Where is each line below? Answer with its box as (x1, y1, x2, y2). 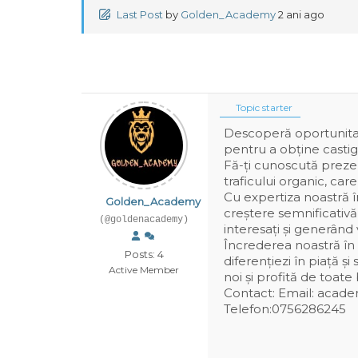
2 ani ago (278, 8, 324, 21)
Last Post (117, 8, 163, 21)
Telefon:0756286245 (224, 301, 346, 316)
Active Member (109, 264, 179, 276)
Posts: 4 (124, 248, 164, 261)
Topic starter (233, 101, 292, 113)
